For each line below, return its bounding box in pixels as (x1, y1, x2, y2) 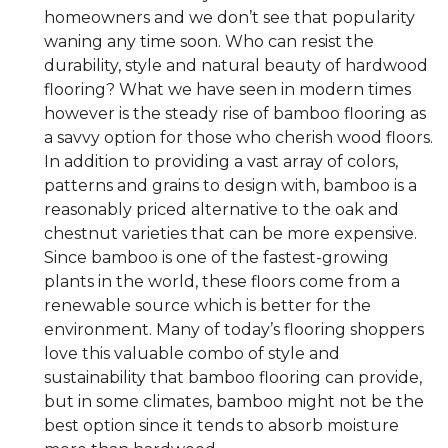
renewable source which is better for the (44, 296, 371, 315)
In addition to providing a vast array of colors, (44, 152, 398, 171)
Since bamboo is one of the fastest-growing (44, 248, 389, 267)
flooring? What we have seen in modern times (44, 80, 411, 99)
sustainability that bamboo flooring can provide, (44, 368, 422, 387)
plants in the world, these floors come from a (44, 272, 400, 291)
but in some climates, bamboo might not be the (44, 392, 424, 411)
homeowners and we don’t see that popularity (44, 8, 415, 27)
